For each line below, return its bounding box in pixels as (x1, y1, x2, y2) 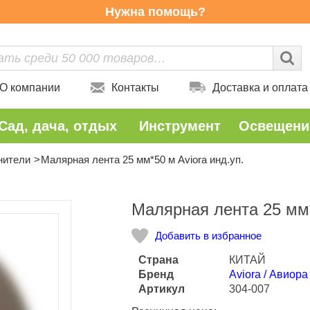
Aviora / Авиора (229, 268, 308, 280)
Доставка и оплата (212, 82, 308, 93)
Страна (138, 254, 179, 266)
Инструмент (139, 118, 221, 134)
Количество (70, 200, 126, 212)
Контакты (111, 82, 159, 93)
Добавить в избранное (155, 230, 262, 241)
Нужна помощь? (104, 5, 206, 19)
